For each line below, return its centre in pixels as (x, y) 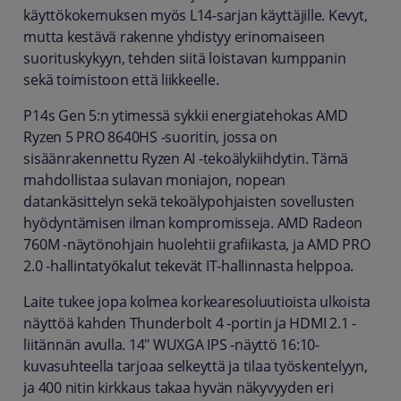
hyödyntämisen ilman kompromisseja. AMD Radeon (193, 223)
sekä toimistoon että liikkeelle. (121, 80)
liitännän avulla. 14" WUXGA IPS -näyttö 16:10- (171, 345)
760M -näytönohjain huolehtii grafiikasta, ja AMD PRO (197, 244)
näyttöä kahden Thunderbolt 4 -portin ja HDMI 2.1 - (190, 323)
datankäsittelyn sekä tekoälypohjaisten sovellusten (189, 201)
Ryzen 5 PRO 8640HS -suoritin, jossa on (150, 137)
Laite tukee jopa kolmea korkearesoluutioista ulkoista (197, 302)
